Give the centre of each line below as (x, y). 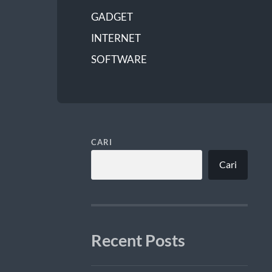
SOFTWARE (119, 59)
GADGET (112, 16)
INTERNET (116, 38)
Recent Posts (138, 240)
